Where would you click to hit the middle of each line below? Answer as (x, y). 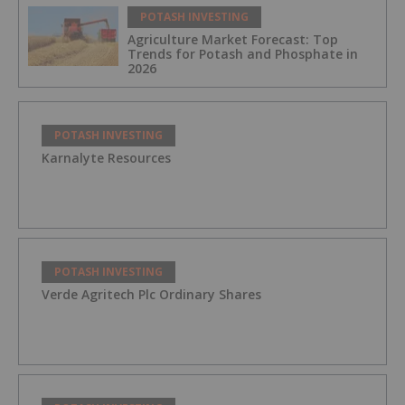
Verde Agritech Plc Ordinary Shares (151, 294)
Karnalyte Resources (106, 157)
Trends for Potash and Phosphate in (243, 53)
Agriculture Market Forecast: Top (233, 39)
